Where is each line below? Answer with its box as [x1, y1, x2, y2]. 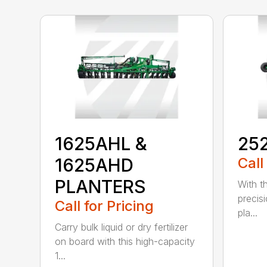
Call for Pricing [55, 197, 154, 215]
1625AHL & [55, 132, 148, 154]
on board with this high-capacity [55, 235, 195, 247]
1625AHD [55, 154, 134, 176]
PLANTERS [55, 175, 147, 197]
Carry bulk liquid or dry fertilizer [55, 221, 188, 233]
